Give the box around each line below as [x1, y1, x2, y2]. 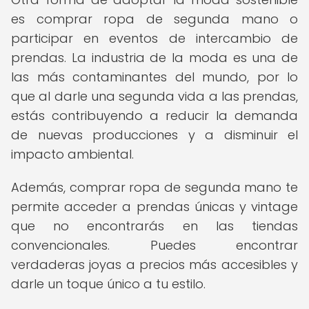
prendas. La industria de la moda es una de [11, 49, 298, 66]
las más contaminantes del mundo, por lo [11, 68, 298, 86]
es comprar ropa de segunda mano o [11, 10, 298, 28]
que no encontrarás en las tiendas [11, 217, 298, 235]
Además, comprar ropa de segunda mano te [11, 179, 298, 196]
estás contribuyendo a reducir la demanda [11, 107, 298, 124]
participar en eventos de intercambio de [11, 30, 298, 47]
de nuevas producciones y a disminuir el [11, 126, 298, 143]
